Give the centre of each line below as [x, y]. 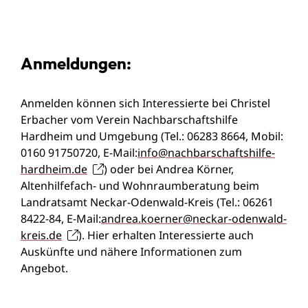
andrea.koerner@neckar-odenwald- [194, 219]
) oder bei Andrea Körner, [169, 169]
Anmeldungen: [76, 64]
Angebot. [44, 268]
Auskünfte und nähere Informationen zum [131, 252]
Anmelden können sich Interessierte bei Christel [145, 103]
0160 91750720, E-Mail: [79, 153]
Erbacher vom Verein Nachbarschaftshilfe [129, 120]
